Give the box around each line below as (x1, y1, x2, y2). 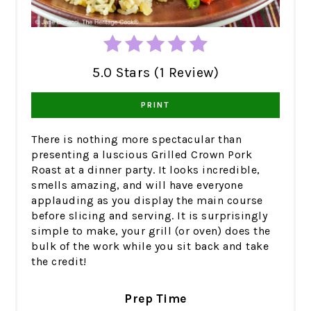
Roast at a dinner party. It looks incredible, (31, 162, 260, 176)
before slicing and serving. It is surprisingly (31, 208, 268, 222)
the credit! (31, 254, 87, 268)
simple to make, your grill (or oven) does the (31, 224, 271, 237)
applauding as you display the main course (31, 193, 263, 207)
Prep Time (124, 291, 187, 305)
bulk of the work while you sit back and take (31, 239, 269, 253)
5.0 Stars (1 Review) (92, 64, 219, 81)
